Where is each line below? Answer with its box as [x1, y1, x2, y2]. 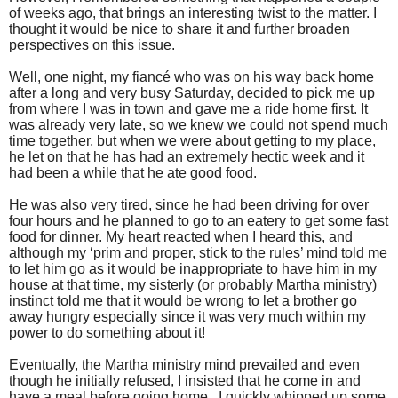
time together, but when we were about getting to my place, [9, 132, 376, 148]
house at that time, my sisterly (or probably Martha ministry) [9, 276, 377, 292]
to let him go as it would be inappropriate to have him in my [9, 260, 377, 276]
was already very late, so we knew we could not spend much [9, 116, 388, 132]
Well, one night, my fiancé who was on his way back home [9, 68, 374, 84]
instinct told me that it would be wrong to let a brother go [9, 292, 357, 308]
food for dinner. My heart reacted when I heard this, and [9, 228, 353, 244]
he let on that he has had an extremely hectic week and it [9, 148, 364, 164]
